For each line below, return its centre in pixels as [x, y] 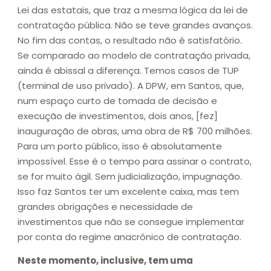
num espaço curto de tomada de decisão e [117, 100]
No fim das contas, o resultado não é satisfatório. [130, 40]
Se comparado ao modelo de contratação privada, [134, 55]
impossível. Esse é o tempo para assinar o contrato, [135, 161]
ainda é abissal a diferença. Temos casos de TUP [128, 70]
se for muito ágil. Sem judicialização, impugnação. [130, 176]
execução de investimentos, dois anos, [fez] [118, 116]
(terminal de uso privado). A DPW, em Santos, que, [131, 85]
